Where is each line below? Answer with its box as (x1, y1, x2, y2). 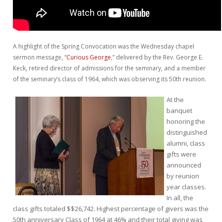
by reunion (166, 171, 199, 180)
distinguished (166, 127, 207, 137)
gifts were (166, 149, 196, 159)
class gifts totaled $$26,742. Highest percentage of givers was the (13, 204, 209, 213)
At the (166, 95, 184, 104)
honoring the (166, 116, 205, 126)
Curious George (66, 53, 111, 61)
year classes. (166, 182, 206, 191)
